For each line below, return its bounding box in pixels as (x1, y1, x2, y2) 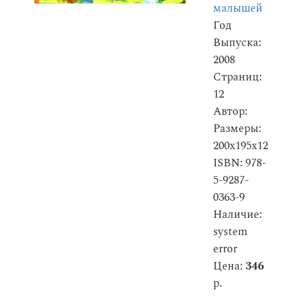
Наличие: (213, 206, 262, 223)
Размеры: (213, 120, 261, 137)
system (213, 223, 247, 241)
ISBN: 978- (213, 155, 266, 172)
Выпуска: (213, 34, 261, 52)
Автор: (213, 103, 247, 120)
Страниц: (213, 69, 262, 86)
